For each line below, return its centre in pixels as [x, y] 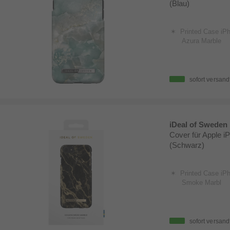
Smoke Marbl [201, 183]
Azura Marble [201, 41]
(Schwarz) [187, 145]
